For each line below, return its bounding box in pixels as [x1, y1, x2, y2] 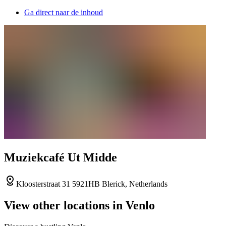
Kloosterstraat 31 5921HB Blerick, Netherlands [16, 179, 167, 188]
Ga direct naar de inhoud [24, 8, 103, 17]
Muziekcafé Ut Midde [4, 150, 117, 164]
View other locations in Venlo [4, 198, 155, 212]
